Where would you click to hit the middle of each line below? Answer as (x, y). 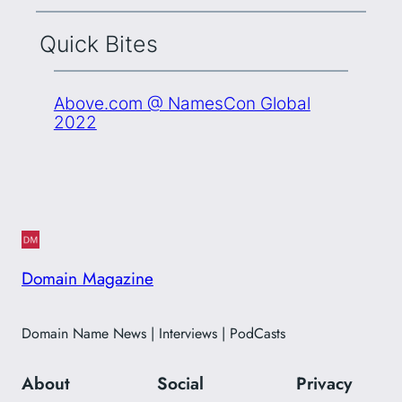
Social (180, 384)
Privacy (324, 384)
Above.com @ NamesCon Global (182, 104)
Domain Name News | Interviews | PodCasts (153, 334)
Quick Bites (98, 44)
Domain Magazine (87, 279)
